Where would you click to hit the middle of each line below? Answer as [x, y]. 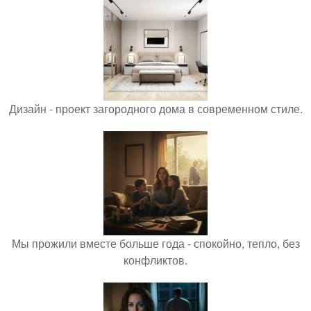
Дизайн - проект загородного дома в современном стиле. [155, 108]
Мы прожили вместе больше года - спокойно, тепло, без [155, 243]
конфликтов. [155, 260]
